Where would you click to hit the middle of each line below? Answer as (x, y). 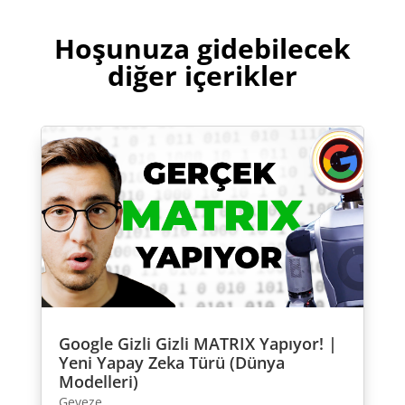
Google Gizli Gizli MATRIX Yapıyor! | (198, 344)
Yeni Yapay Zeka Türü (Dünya (171, 363)
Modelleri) (98, 382)
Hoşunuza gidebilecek (202, 48)
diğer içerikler (202, 75)
